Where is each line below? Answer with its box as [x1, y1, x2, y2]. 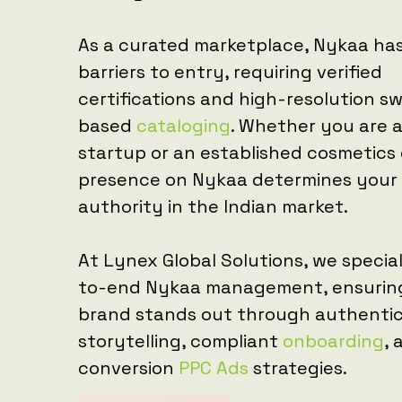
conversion [78, 358, 179, 381]
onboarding [283, 331, 384, 354]
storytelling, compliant [78, 331, 283, 354]
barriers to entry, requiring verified [78, 62, 382, 85]
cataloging [136, 116, 231, 139]
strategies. [249, 358, 347, 381]
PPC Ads [179, 358, 249, 381]
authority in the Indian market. [78, 197, 348, 220]
